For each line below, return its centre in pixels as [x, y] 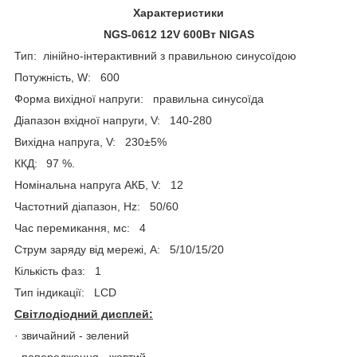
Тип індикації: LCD [65, 292]
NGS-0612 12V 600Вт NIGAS [178, 34]
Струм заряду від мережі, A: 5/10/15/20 [119, 249]
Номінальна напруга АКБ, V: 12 [99, 184]
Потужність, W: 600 [67, 77]
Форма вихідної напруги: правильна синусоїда [139, 98]
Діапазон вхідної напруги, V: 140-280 [113, 120]
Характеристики [178, 12]
